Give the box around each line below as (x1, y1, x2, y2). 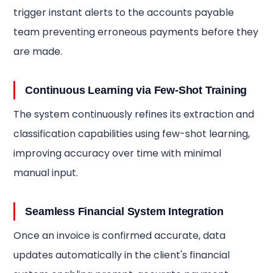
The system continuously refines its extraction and (13, 107, 255, 121)
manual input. (13, 166, 79, 180)
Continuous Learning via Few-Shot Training (25, 84, 247, 96)
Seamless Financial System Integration (25, 205, 224, 218)
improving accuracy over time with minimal (13, 146, 222, 160)
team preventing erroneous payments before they (13, 25, 259, 39)
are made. (13, 44, 63, 58)
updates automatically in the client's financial (13, 248, 230, 262)
